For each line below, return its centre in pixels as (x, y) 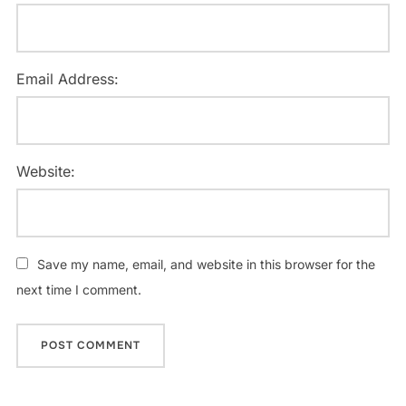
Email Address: (67, 78)
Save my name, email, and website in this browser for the (206, 264)
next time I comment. (78, 289)
